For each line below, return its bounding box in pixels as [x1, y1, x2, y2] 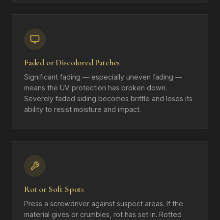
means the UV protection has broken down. [24, 83, 167, 92]
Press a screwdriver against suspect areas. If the [24, 199, 183, 208]
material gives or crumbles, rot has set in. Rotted [24, 210, 182, 219]
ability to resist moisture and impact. [24, 105, 141, 114]
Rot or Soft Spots [24, 184, 84, 195]
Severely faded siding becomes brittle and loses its [24, 94, 192, 103]
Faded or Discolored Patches [24, 57, 120, 68]
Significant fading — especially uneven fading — [24, 73, 182, 82]
